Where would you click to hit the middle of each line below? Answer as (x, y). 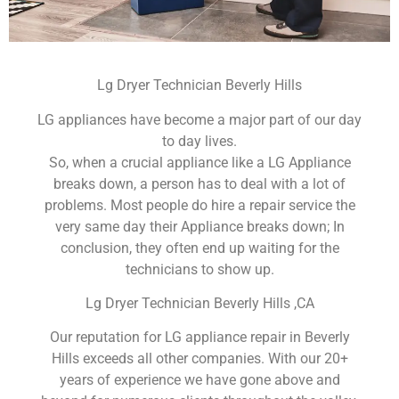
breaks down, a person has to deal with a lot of (199, 183)
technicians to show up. (199, 269)
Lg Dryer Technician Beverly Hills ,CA (199, 303)
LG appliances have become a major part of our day (199, 119)
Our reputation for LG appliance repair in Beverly (199, 338)
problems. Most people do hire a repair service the (199, 205)
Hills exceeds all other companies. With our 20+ (199, 359)
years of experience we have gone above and (199, 380)
